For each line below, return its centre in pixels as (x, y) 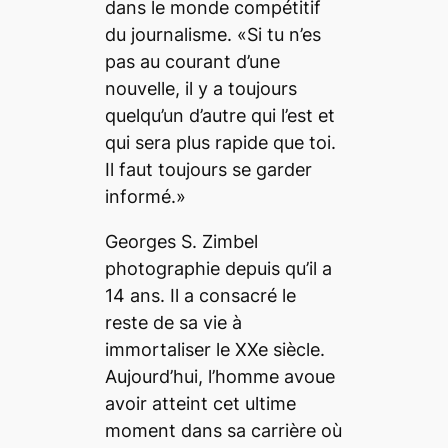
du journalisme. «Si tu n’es (212, 35)
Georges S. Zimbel (181, 242)
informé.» (145, 197)
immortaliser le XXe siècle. (214, 350)
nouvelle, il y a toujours (200, 89)
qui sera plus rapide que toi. (220, 143)
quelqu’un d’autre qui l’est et (219, 116)
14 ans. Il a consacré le (200, 296)
